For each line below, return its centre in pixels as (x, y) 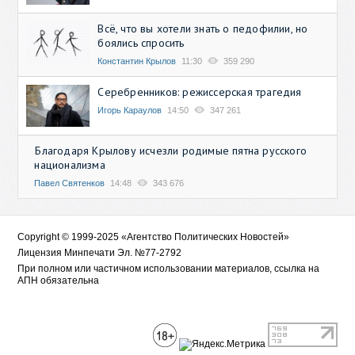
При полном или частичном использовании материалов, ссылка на (169, 269)
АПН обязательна (59, 281)
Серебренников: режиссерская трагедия (200, 92)
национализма (70, 165)
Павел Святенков (70, 183)
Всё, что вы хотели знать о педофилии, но (203, 29)
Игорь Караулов (130, 111)
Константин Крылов (137, 61)
